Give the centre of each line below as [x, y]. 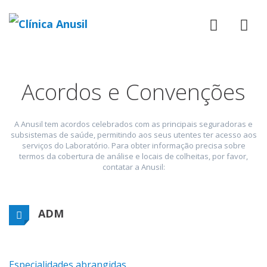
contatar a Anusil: [133, 167]
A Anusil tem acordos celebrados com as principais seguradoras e [133, 124]
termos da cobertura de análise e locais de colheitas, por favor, [133, 156]
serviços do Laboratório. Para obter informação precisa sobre [133, 145]
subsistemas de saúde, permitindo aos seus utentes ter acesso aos [133, 134]
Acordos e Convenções [133, 92]
